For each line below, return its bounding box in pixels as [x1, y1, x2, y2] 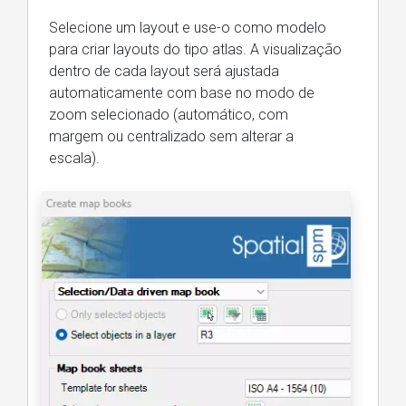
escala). [49, 150, 100, 168]
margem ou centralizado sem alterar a [49, 128, 294, 146]
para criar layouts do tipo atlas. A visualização [49, 41, 342, 59]
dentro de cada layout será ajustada [49, 63, 279, 81]
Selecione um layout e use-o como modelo [49, 19, 326, 37]
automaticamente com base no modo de [49, 84, 314, 102]
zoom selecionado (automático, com [49, 106, 288, 124]
